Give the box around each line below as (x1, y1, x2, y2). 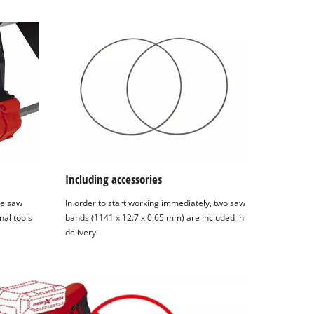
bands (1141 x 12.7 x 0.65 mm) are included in (65, 212, 245, 223)
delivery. (65, 226, 99, 238)
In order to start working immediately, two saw (65, 197, 246, 208)
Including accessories (65, 171, 163, 188)
